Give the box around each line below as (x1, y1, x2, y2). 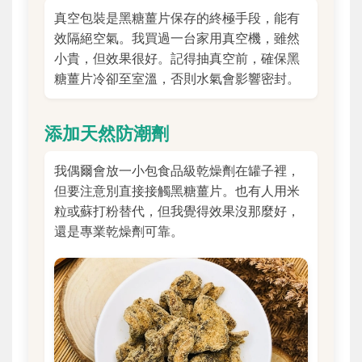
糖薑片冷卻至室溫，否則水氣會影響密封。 (54, 70, 300, 87)
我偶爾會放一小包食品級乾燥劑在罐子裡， (54, 162, 300, 179)
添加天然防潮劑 (44, 122, 169, 145)
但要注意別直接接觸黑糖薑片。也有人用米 (54, 183, 300, 200)
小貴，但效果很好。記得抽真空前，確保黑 (54, 50, 300, 67)
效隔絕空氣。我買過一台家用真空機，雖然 (54, 30, 300, 47)
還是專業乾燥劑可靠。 (54, 223, 183, 240)
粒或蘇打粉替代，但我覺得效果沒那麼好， (54, 203, 300, 220)
